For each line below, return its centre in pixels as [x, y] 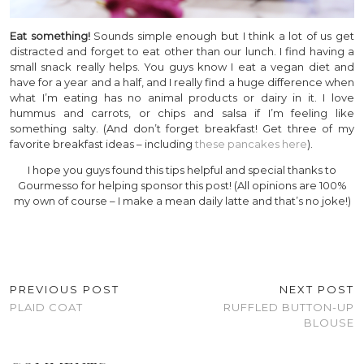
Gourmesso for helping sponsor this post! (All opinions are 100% [182, 185]
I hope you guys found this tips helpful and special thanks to [182, 169]
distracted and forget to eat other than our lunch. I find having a [182, 51]
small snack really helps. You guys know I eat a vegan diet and [182, 66]
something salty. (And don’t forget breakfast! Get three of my [182, 128]
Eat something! [52, 35]
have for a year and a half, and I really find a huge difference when [182, 82]
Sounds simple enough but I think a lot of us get [224, 35]
